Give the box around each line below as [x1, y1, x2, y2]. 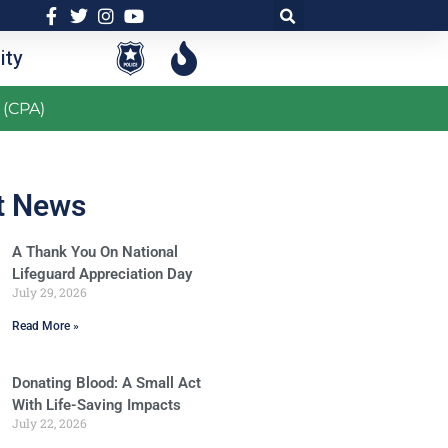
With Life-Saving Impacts [11, 396, 181, 414]
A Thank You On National [11, 243, 178, 261]
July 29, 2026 [11, 284, 87, 300]
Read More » [11, 319, 79, 333]
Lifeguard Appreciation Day [11, 265, 192, 283]
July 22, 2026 [11, 415, 87, 431]
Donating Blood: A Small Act [11, 374, 201, 392]
